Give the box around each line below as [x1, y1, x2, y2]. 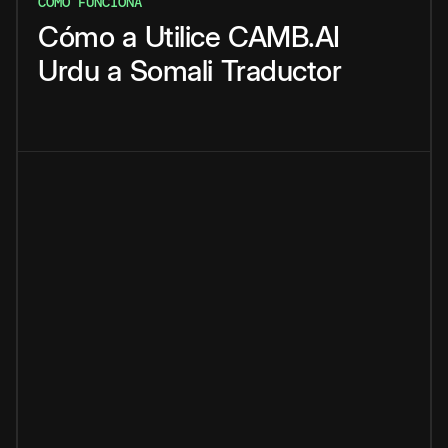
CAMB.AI [228, 19, 340, 55]
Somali [129, 53, 213, 89]
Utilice [144, 19, 220, 55]
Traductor [220, 53, 341, 89]
